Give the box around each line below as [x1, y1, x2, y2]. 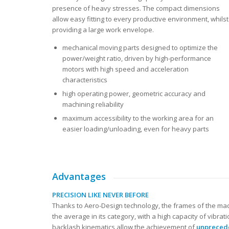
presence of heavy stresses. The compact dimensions [52, 4, 220, 13]
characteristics [62, 75, 107, 85]
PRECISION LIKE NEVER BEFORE [52, 190, 149, 199]
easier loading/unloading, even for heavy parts [62, 124, 209, 134]
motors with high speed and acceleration [62, 64, 189, 74]
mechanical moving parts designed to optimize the [62, 43, 218, 53]
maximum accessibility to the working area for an [62, 113, 214, 123]
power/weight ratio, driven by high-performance [62, 54, 211, 63]
